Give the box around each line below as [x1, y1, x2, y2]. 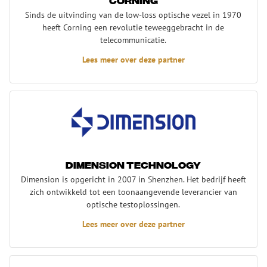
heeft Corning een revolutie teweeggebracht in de [42, 21, 225, 33]
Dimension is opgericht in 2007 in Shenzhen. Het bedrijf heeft [20, 173, 246, 185]
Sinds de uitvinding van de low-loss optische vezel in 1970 [25, 8, 242, 20]
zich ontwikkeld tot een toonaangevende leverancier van [29, 185, 237, 197]
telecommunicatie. [100, 33, 167, 45]
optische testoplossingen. [86, 198, 181, 210]
